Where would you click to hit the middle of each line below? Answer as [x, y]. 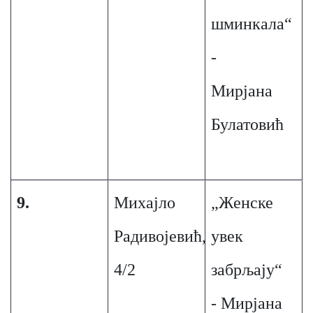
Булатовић [247, 124]
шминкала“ [251, 24]
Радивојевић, [160, 236]
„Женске [242, 203]
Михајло [144, 203]
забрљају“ [246, 270]
